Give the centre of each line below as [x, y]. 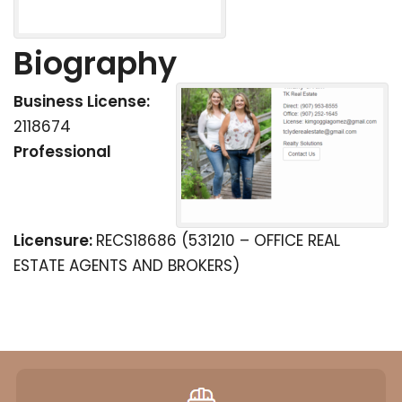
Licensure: [55, 241]
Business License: [82, 102]
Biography [95, 64]
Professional [62, 152]
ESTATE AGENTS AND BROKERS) [127, 266]
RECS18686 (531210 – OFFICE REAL [218, 241]
